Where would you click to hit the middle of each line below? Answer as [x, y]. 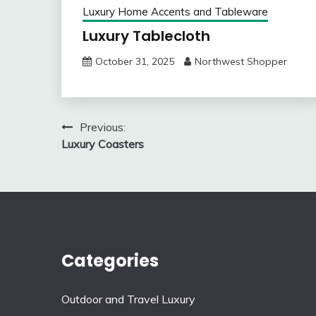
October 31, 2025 [135, 62]
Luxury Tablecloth [146, 36]
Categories [110, 261]
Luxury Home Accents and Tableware [175, 12]
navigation [109, 156]
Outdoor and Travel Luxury [128, 299]
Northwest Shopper [241, 62]
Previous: [103, 127]
